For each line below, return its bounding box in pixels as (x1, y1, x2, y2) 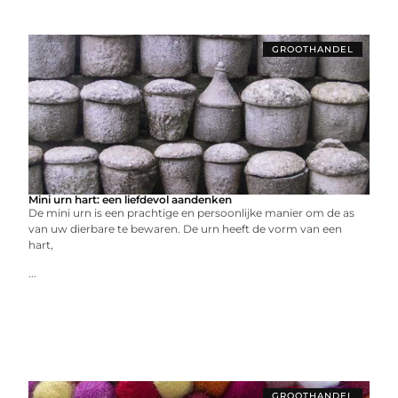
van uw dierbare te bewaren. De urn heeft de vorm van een (28, 222, 343, 235)
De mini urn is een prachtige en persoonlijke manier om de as (28, 206, 355, 219)
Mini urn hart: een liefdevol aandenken (28, 193, 233, 206)
